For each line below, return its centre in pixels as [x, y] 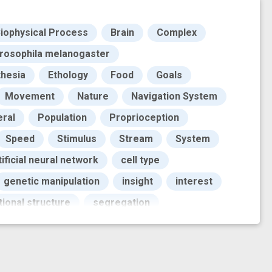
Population [62, 118]
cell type [140, 160]
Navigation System [174, 97]
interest [194, 182]
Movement [30, 97]
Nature [93, 97]
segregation [121, 203]
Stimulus [77, 139]
